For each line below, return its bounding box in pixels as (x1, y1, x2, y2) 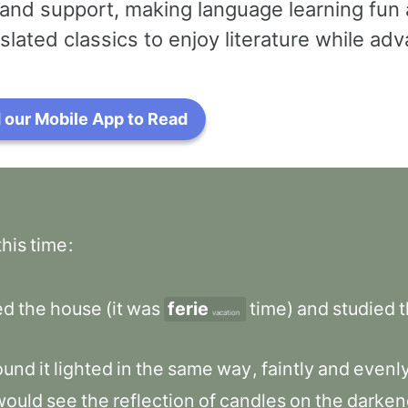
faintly (261, 358, 314, 380)
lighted (54, 358, 113, 380)
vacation (212, 308, 240, 317)
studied (332, 298, 395, 320)
